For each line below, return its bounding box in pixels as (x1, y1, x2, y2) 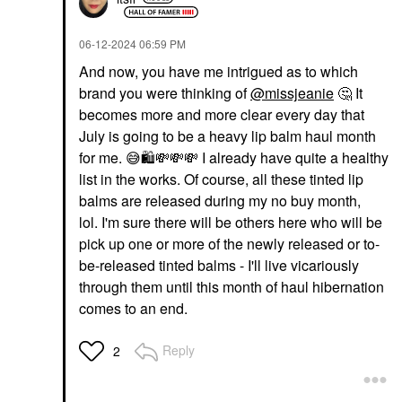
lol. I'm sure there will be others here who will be (79, 212, 382, 233)
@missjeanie (250, 83, 334, 104)
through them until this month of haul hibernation (79, 276, 384, 298)
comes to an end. (79, 298, 191, 319)
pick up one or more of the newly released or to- (79, 233, 380, 255)
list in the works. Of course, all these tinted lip (79, 169, 363, 190)
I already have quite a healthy (198, 147, 389, 169)
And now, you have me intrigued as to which (79, 61, 358, 83)
